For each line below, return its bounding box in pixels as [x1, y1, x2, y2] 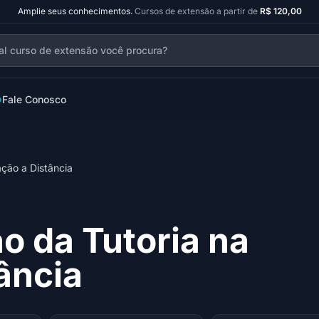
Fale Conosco [2, 93, 66, 105]
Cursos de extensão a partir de [134, 6, 260, 16]
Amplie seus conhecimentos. [17, 6, 132, 16]
